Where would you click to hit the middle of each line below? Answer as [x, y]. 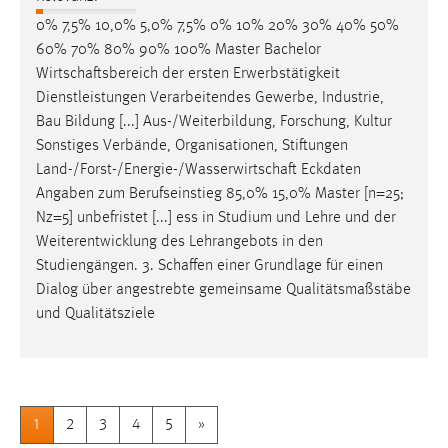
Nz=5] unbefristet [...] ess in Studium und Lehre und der [216, 218]
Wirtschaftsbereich [97, 74]
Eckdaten [329, 170]
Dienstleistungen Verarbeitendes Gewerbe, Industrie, [210, 98]
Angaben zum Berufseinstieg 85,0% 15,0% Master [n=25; [220, 194]
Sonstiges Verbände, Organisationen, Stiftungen [192, 146]
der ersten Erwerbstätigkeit [249, 74]
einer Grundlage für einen [298, 266]
